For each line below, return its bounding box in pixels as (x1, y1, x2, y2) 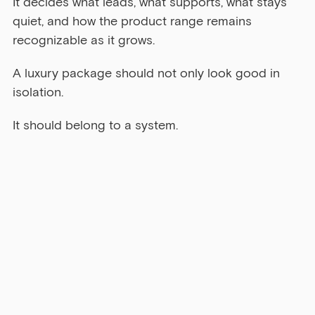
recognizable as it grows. (13, 32, 155, 49)
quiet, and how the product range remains (13, 13, 255, 30)
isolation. (13, 84, 63, 101)
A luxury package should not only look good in (13, 65, 283, 82)
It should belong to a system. (13, 117, 178, 134)
